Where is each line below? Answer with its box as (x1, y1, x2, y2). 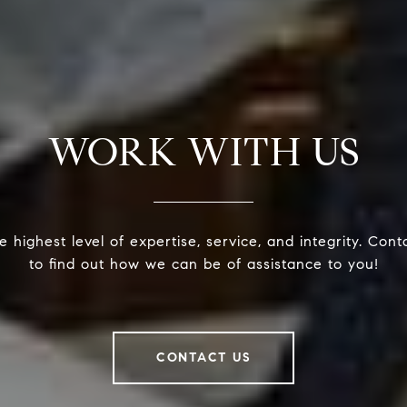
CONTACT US (156, 350, 251, 366)
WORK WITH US (47, 128, 360, 177)
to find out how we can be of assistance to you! (28, 255, 379, 273)
